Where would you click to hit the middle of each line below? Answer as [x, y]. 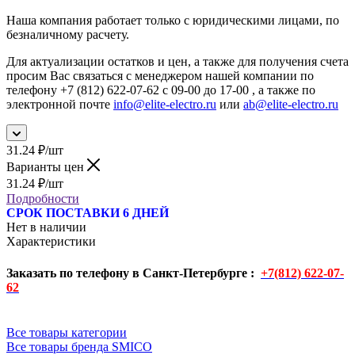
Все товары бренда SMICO [79, 346]
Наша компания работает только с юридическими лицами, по [173, 21]
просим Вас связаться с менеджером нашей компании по [160, 76]
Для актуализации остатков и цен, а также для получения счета [177, 62]
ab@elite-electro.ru [291, 105]
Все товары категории [67, 332]
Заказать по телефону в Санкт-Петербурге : [134, 273]
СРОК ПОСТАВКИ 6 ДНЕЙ [88, 213]
